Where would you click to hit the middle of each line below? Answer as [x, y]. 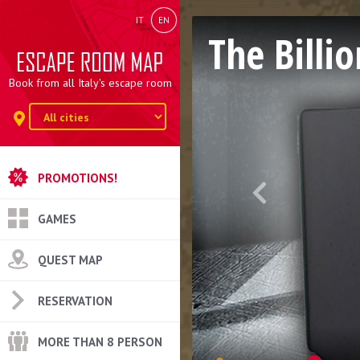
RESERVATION [75, 301]
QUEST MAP [70, 260]
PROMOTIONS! [78, 178]
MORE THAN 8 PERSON [100, 342]
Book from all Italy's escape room [90, 82]
